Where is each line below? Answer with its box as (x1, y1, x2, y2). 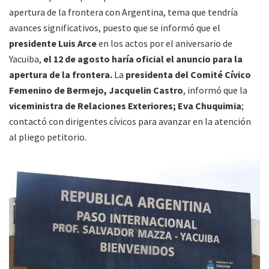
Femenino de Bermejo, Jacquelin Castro (9, 84, 183, 97)
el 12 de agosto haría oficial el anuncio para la (41, 53, 243, 65)
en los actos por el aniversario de (97, 37, 232, 50)
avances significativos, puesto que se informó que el (9, 22, 220, 34)
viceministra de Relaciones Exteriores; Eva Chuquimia (9, 100, 241, 112)
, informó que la (183, 84, 247, 97)
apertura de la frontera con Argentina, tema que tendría (9, 6, 238, 19)
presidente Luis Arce (9, 37, 97, 50)
